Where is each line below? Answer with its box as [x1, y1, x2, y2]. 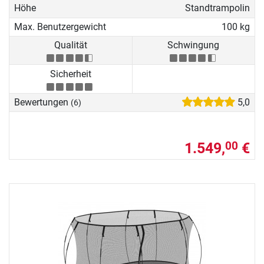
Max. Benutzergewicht [14, 21, 106, 32]
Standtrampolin [184, 2, 250, 14]
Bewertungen [14, 96, 71, 108]
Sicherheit [49, 68, 91, 80]
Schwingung [167, 39, 220, 51]
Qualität [54, 39, 87, 51]
